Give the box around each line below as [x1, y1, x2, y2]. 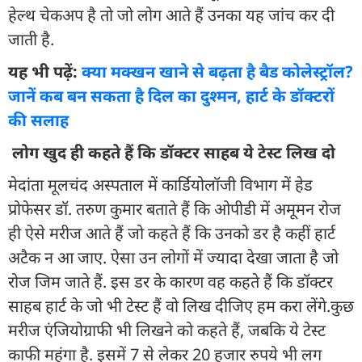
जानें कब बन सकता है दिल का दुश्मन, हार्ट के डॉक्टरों [8, 84, 335, 107]
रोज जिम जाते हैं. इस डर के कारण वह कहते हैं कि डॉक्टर [8, 270, 333, 293]
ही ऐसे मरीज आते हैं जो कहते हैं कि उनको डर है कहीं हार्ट [8, 221, 335, 244]
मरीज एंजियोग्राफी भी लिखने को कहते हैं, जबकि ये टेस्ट [8, 318, 326, 341]
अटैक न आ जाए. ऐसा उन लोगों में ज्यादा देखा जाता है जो [8, 246, 339, 268]
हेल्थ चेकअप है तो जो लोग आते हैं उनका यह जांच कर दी [8, 3, 335, 26]
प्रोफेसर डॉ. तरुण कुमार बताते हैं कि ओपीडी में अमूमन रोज [8, 197, 341, 220]
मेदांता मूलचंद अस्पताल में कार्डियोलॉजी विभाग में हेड [8, 173, 313, 196]
